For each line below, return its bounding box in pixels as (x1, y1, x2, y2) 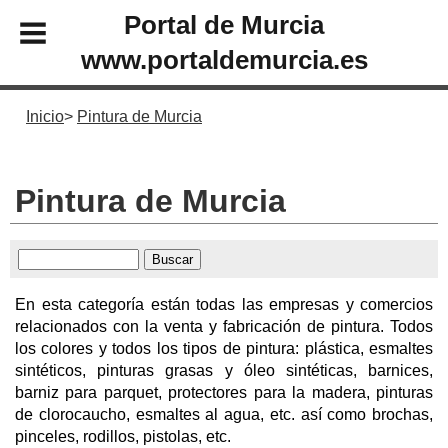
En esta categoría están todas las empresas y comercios (15, 295, 433, 313)
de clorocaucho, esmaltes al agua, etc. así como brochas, (15, 405, 433, 423)
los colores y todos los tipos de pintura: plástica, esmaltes (15, 339, 433, 357)
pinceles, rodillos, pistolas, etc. (15, 427, 231, 445)
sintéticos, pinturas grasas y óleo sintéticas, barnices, (15, 361, 433, 379)
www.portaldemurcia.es (80, 45, 368, 74)
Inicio (26, 108, 64, 125)
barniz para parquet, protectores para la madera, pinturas (15, 383, 433, 401)
